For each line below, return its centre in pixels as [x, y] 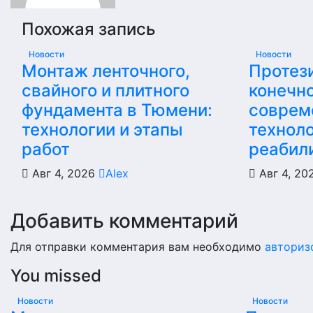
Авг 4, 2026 [64, 173]
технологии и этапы [102, 130]
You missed [56, 276]
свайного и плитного [105, 90]
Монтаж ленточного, [106, 71]
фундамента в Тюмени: [117, 110]
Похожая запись [89, 29]
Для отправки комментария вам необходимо [138, 247]
